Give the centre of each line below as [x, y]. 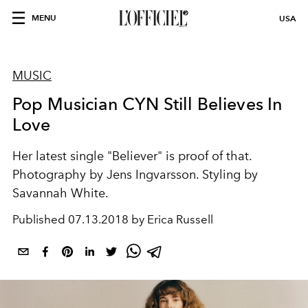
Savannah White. [60, 193]
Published [40, 219]
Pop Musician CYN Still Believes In [148, 104]
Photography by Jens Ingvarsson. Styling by [135, 175]
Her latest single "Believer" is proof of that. [132, 156]
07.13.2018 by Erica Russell [141, 219]
